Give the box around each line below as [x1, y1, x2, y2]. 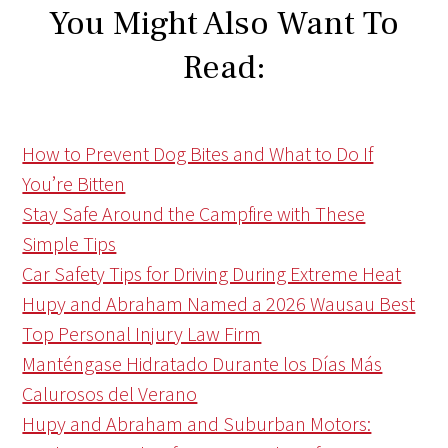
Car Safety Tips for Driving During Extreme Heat [22, 261, 402, 287]
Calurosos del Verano [22, 381, 198, 407]
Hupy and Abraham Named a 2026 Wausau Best [22, 291, 416, 317]
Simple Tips [22, 231, 117, 257]
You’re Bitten [22, 171, 126, 197]
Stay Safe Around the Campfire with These [22, 201, 366, 227]
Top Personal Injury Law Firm [22, 321, 262, 347]
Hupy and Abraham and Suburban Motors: [22, 411, 372, 437]
